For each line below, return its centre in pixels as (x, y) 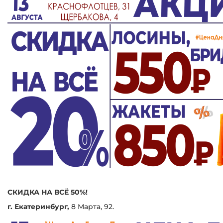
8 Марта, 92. (92, 206)
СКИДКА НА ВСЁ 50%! (48, 192)
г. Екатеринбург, (38, 206)
